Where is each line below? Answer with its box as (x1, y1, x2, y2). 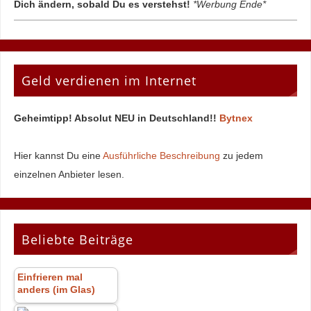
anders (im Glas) (17, 284, 95, 296)
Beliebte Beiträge (21, 230, 133, 248)
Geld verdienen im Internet (21, 72, 196, 90)
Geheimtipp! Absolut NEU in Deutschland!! (13, 112, 219, 124)
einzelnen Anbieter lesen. (13, 169, 124, 180)
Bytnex (219, 112, 253, 124)
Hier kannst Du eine (13, 150, 103, 162)
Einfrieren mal (17, 271, 83, 283)
